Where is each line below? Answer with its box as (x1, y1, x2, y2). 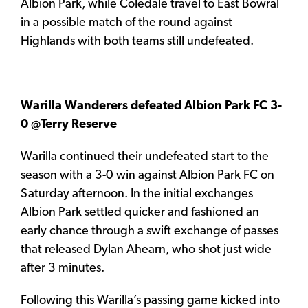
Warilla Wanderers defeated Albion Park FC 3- (21, 99, 282, 113)
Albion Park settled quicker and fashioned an (21, 206, 259, 219)
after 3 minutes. (21, 261, 104, 275)
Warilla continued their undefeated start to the (21, 150, 269, 164)
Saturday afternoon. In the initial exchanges (21, 187, 253, 201)
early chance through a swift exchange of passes (21, 224, 278, 238)
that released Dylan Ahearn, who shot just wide (21, 243, 272, 256)
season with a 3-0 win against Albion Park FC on (21, 168, 274, 182)
